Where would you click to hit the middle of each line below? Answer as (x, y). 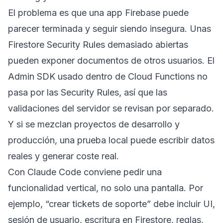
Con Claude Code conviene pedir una (85, 172)
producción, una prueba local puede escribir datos (111, 140)
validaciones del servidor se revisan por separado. (111, 108)
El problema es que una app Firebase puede (98, 12)
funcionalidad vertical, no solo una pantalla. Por (106, 188)
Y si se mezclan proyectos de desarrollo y (94, 124)
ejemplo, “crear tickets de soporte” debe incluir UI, (111, 204)
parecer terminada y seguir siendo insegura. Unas (110, 28)
